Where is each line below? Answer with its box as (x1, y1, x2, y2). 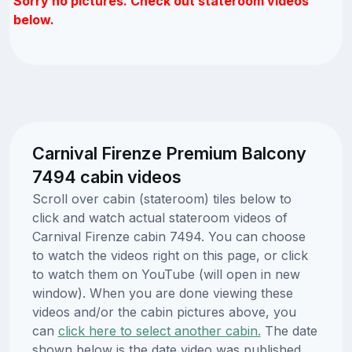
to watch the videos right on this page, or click (31, 247, 308, 263)
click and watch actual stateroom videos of (31, 209, 288, 225)
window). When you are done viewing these (31, 284, 293, 301)
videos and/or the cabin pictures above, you (31, 303, 296, 320)
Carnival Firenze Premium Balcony (31, 142, 306, 163)
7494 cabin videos (31, 166, 181, 187)
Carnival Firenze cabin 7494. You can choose (31, 228, 306, 244)
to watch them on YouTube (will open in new (31, 266, 300, 282)
